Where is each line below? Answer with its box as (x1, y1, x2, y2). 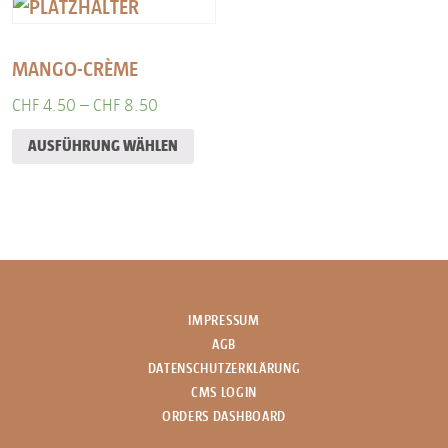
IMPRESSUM (188, 313, 260, 329)
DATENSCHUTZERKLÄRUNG (147, 361, 301, 377)
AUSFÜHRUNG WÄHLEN (28, 137, 178, 155)
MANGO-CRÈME (12, 56, 138, 81)
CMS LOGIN (190, 385, 258, 401)
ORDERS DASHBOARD (161, 409, 287, 425)
